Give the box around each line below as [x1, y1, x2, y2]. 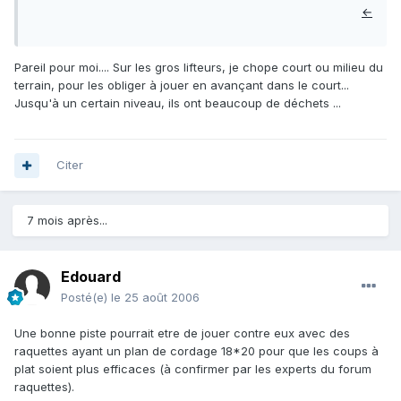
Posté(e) [61, 290, 111, 305]
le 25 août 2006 [111, 290, 200, 305]
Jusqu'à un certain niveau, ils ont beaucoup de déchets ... [14, 96, 341, 111]
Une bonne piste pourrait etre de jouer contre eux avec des [14, 326, 350, 341]
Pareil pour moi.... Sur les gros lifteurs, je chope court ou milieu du [14, 60, 383, 75]
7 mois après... [27, 213, 107, 228]
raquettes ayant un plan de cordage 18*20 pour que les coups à [14, 344, 379, 359]
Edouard [61, 268, 121, 286]
